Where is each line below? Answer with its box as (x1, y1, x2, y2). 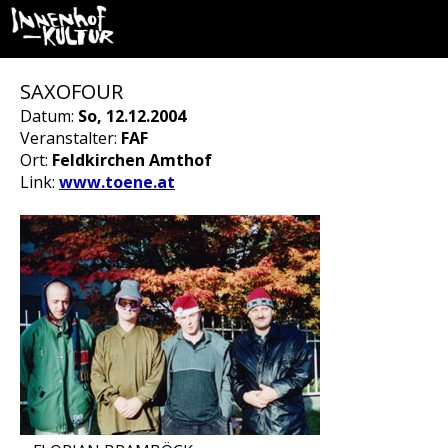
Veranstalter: (20, 127, 121, 149)
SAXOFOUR (20, 78, 123, 105)
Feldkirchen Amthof (52, 149, 212, 171)
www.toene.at (59, 171, 175, 193)
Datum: (20, 105, 78, 127)
